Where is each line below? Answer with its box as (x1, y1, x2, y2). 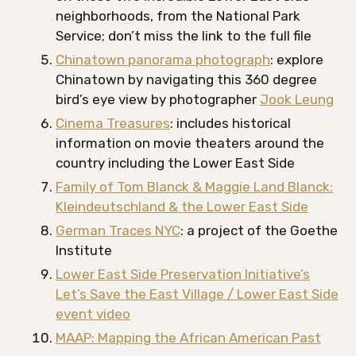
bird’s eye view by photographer (56, 91, 260, 107)
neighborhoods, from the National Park (56, 8, 300, 24)
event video (56, 306, 130, 322)
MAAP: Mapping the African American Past (56, 330, 321, 346)
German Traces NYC (56, 222, 180, 238)
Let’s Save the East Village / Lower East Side (56, 286, 339, 302)
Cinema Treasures (56, 115, 170, 131)
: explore (270, 52, 323, 68)
